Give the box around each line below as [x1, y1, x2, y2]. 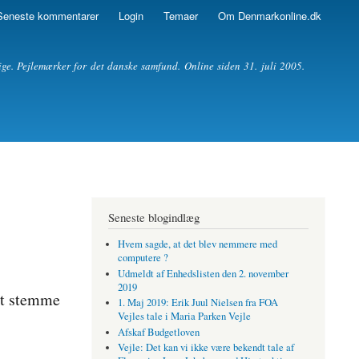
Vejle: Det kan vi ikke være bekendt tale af [118, 341, 295, 355]
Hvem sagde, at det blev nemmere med [118, 237, 278, 251]
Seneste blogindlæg [107, 208, 200, 225]
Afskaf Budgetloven [118, 325, 200, 339]
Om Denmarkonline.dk [217, 8, 321, 24]
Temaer [163, 8, 198, 24]
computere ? [118, 251, 169, 264]
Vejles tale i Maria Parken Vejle [118, 309, 252, 324]
